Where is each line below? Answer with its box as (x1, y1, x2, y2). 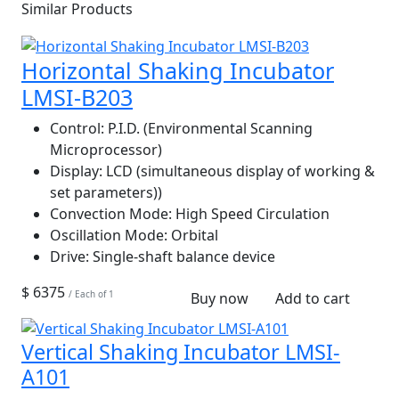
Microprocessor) (50, 139, 162, 159)
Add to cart (274, 288, 350, 308)
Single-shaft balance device (89, 246, 275, 266)
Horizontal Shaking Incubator (21, 54, 334, 85)
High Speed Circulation (172, 203, 330, 224)
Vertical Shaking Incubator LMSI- (21, 338, 340, 367)
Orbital (167, 224, 218, 245)
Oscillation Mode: (50, 224, 167, 245)
